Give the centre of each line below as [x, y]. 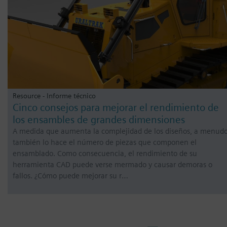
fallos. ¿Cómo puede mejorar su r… [70, 176]
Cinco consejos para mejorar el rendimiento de [116, 108]
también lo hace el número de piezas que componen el [105, 143]
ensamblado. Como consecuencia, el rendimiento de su [105, 154]
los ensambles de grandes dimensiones [99, 120]
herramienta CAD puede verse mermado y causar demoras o [112, 165]
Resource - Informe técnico [54, 96]
